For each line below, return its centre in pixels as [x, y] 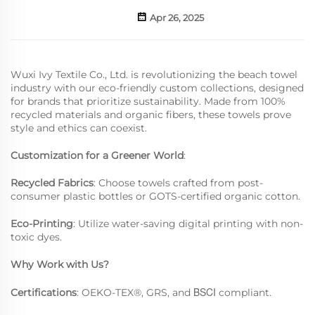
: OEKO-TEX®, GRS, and [135, 292]
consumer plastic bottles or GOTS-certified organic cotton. [155, 196]
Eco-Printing [42, 224]
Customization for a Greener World [97, 155]
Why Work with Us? [60, 264]
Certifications [44, 292]
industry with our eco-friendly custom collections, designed [157, 88]
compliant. [244, 292]
